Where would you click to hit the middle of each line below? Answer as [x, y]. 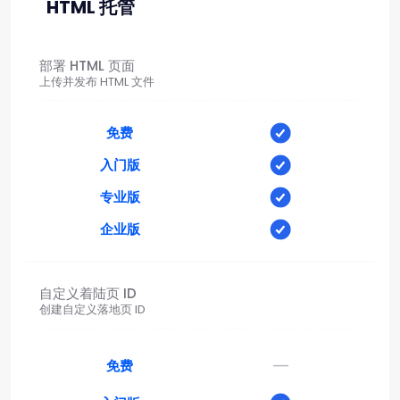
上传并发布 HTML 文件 [97, 81]
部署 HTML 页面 [87, 65]
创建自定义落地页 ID [92, 309]
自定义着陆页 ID [88, 293]
